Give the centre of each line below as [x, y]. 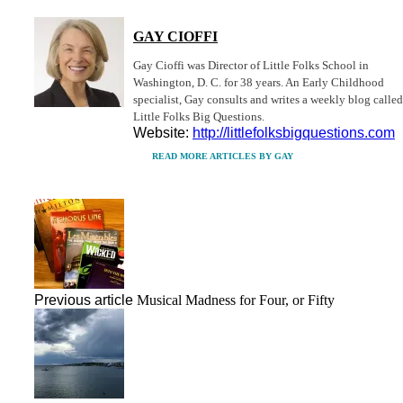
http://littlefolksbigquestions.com [294, 132]
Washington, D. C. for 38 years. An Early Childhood [259, 82]
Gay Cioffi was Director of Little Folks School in [251, 65]
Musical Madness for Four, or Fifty [236, 300]
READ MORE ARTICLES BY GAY [223, 156]
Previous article [84, 300]
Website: [163, 132]
